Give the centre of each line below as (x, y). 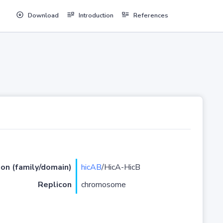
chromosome (103, 185)
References (151, 16)
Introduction (96, 16)
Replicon (55, 185)
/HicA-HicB (121, 167)
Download (43, 16)
